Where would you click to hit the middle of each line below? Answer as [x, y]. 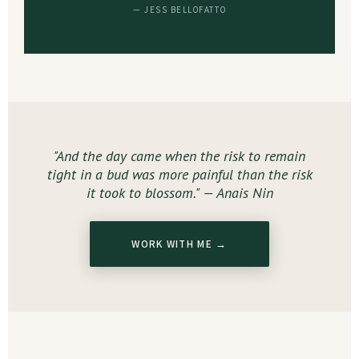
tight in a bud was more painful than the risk [179, 174]
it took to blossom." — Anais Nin [179, 193]
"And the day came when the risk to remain [179, 156]
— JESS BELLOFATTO [179, 10]
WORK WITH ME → [179, 244]
